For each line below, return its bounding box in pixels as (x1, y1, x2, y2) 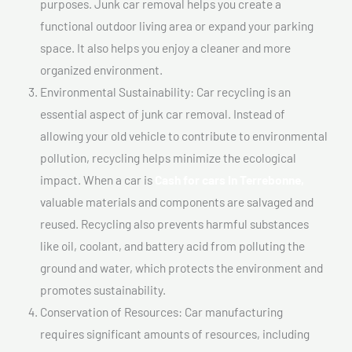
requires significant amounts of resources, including (40, 325, 310, 341)
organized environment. (40, 61, 163, 77)
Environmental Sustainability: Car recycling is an (40, 83, 291, 99)
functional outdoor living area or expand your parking (40, 17, 313, 33)
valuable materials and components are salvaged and (40, 193, 313, 209)
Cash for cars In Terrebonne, (155, 171, 304, 187)
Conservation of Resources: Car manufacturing (40, 303, 283, 319)
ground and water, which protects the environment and (40, 259, 323, 275)
